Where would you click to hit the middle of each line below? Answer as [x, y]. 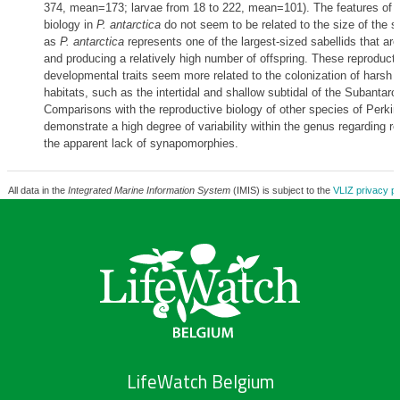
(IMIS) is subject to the [281, 190]
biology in [70, 25]
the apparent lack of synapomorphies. [141, 143]
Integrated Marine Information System [149, 190]
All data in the [37, 190]
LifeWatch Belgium [200, 382]
